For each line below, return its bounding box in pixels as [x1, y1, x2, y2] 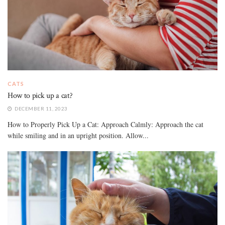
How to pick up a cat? [8, 90, 73, 101]
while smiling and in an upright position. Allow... [8, 131, 149, 140]
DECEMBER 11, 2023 [13, 105, 68, 111]
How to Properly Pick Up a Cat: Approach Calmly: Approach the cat [8, 120, 203, 129]
